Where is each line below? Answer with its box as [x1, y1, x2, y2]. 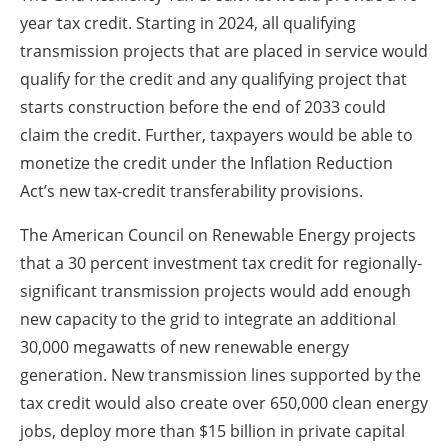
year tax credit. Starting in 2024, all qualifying [20, 12, 356, 35]
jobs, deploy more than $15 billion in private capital [20, 420, 405, 443]
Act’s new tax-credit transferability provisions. [20, 180, 363, 203]
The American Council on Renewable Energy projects [20, 224, 416, 247]
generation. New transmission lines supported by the [20, 364, 421, 387]
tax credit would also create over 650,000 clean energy [20, 392, 428, 415]
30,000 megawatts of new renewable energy [20, 336, 349, 359]
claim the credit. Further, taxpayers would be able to [20, 124, 413, 147]
